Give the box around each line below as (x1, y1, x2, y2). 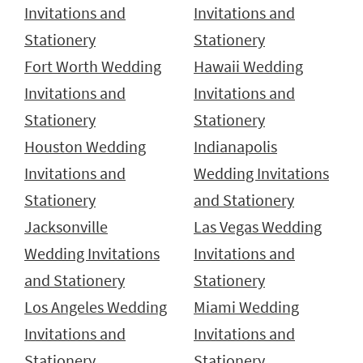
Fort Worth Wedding (24, 57, 161, 77)
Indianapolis (194, 137, 277, 157)
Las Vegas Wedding (194, 217, 322, 237)
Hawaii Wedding (194, 57, 303, 77)
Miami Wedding (194, 297, 299, 318)
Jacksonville (24, 217, 108, 237)
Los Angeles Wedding (24, 297, 167, 318)
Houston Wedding (24, 137, 146, 157)
